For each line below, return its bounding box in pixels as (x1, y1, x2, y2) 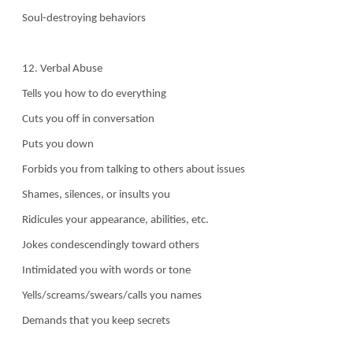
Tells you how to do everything (20, 87, 166, 100)
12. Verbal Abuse (20, 62, 102, 75)
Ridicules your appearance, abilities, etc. (20, 214, 209, 226)
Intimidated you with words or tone (20, 264, 191, 277)
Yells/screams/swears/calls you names (20, 289, 202, 302)
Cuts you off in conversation (20, 113, 154, 125)
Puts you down (20, 138, 94, 150)
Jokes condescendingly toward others (20, 239, 199, 251)
